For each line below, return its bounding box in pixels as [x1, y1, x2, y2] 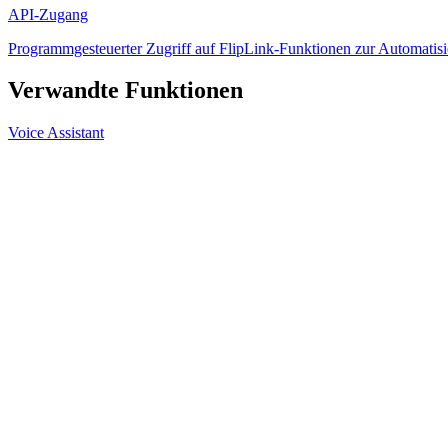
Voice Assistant [8, 124, 104, 142]
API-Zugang [8, 5, 88, 23]
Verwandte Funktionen [8, 77, 243, 104]
